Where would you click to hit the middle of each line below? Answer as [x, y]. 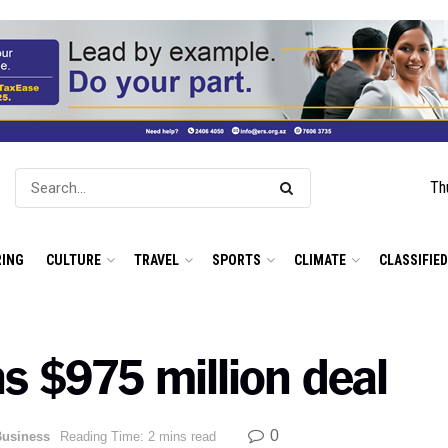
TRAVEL [156, 259]
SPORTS [236, 259]
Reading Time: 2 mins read [138, 436]
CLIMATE [320, 259]
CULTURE [73, 259]
